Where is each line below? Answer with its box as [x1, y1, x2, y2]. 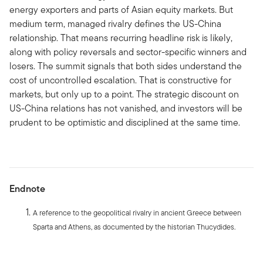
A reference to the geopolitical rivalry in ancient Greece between [33, 207, 241, 218]
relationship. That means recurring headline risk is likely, [9, 31, 232, 45]
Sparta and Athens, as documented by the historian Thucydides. [33, 221, 235, 232]
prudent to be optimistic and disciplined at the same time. [9, 115, 240, 129]
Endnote [9, 181, 45, 195]
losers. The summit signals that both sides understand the [9, 59, 242, 73]
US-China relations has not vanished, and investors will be [9, 101, 242, 115]
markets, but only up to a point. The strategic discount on [9, 87, 239, 101]
